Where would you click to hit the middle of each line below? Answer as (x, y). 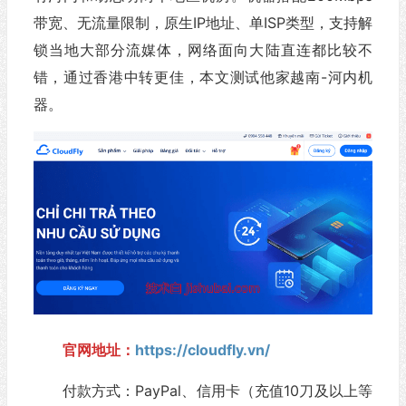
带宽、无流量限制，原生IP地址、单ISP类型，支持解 (203, 23)
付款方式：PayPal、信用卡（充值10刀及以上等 (217, 391)
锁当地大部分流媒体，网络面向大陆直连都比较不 (203, 50)
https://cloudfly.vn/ (202, 350)
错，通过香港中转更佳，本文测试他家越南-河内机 (203, 77)
